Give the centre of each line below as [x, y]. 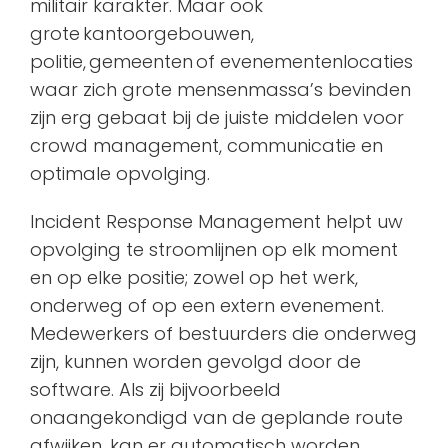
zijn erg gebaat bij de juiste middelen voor [217, 118]
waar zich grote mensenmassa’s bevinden [220, 90]
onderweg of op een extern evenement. [207, 306]
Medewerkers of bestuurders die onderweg [223, 334]
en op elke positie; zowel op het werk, [194, 278]
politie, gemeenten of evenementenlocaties [221, 62]
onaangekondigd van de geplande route [216, 418]
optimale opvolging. [120, 174]
